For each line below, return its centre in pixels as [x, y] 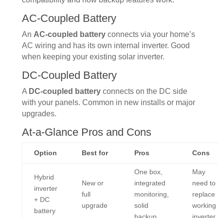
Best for [95, 153]
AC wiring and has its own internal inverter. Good [106, 46]
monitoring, [151, 194]
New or [92, 183]
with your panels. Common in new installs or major [108, 103]
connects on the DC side [144, 91]
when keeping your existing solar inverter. [93, 57]
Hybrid [44, 177]
